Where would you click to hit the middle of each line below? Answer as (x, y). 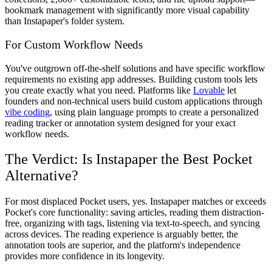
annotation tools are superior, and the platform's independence (123, 245)
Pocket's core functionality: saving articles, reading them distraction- (134, 212)
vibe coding (27, 112)
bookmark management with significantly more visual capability (127, 10)
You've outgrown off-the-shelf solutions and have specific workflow (135, 68)
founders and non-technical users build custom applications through (134, 101)
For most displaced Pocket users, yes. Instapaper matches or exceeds (135, 202)
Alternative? (42, 176)
